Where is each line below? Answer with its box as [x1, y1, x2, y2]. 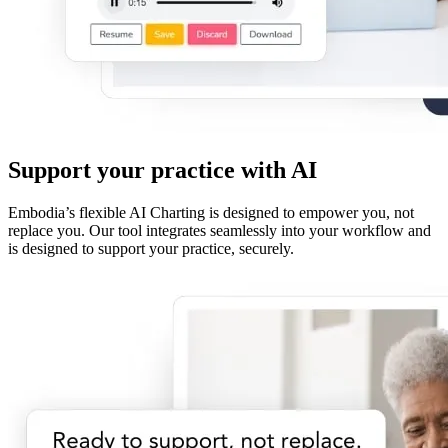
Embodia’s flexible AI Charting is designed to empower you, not [8, 203, 414, 221]
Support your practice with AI [8, 156, 317, 183]
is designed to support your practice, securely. [8, 239, 294, 257]
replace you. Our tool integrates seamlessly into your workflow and [8, 221, 431, 239]
